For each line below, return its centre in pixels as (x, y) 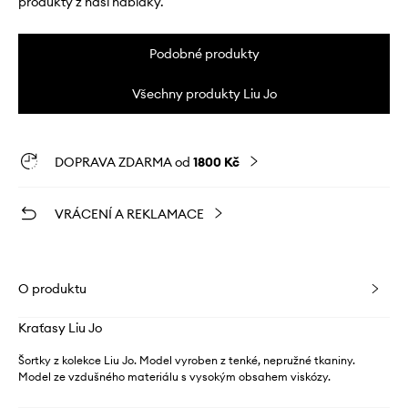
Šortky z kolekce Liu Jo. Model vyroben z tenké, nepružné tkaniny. (187, 360)
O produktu (52, 288)
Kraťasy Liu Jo (60, 327)
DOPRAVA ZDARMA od (124, 162)
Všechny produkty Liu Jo (204, 93)
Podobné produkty (204, 53)
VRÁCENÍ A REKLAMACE (129, 214)
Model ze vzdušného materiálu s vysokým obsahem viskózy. (174, 376)
